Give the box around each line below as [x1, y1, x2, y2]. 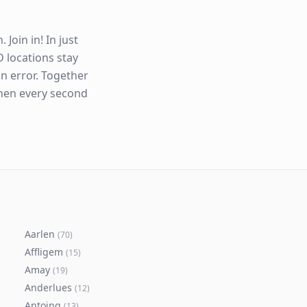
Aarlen [25, 228, 55, 241]
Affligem [25, 245, 63, 258]
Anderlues [25, 281, 72, 294]
